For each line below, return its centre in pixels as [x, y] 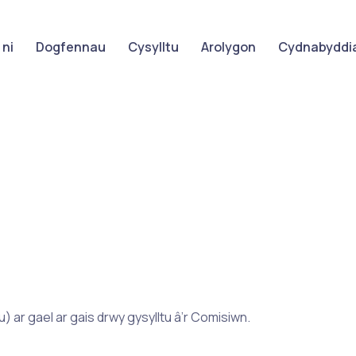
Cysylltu [153, 46]
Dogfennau [71, 46]
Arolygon [228, 46]
